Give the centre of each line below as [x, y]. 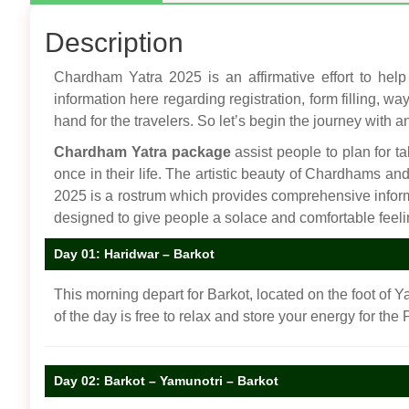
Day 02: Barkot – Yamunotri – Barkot [166, 380]
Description [114, 42]
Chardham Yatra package [142, 152]
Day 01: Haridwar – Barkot [134, 253]
